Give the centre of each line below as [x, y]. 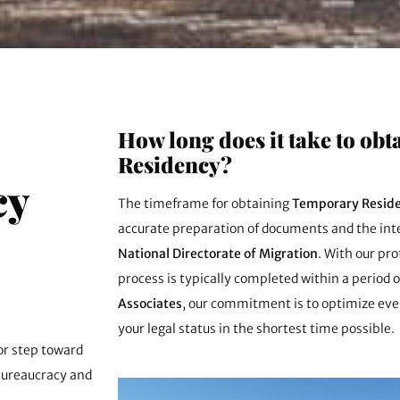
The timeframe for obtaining [205, 203]
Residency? [175, 164]
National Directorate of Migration [218, 253]
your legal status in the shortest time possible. [256, 328]
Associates [150, 303]
